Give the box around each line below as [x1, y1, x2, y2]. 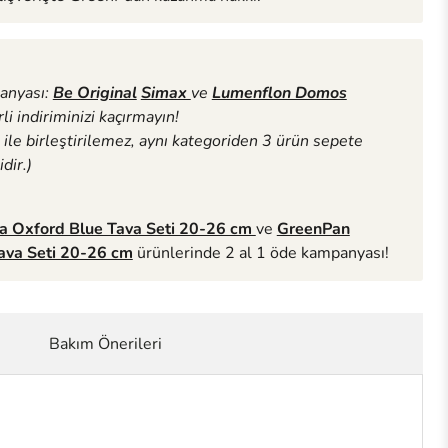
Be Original [52, 81, 137, 104]
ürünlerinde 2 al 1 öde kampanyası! [132, 241, 389, 264]
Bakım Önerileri [48, 332, 162, 355]
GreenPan [276, 217, 350, 240]
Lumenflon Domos [211, 81, 347, 104]
